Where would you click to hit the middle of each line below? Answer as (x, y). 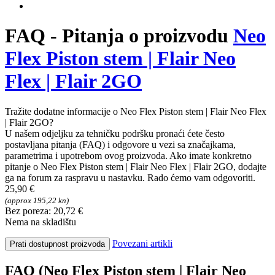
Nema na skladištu (41, 222)
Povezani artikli (142, 243)
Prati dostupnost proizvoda (57, 244)
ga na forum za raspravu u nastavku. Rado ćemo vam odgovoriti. (130, 177)
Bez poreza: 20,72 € (44, 211)
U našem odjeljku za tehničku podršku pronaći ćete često (115, 133)
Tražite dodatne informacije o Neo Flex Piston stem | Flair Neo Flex (136, 111)
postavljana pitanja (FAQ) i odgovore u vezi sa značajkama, (120, 144)
